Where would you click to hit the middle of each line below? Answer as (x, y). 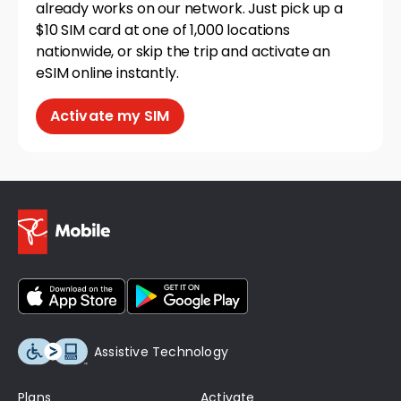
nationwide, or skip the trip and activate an (183, 52)
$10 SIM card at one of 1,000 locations (163, 30)
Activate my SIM (110, 116)
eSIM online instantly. (107, 73)
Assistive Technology (161, 352)
